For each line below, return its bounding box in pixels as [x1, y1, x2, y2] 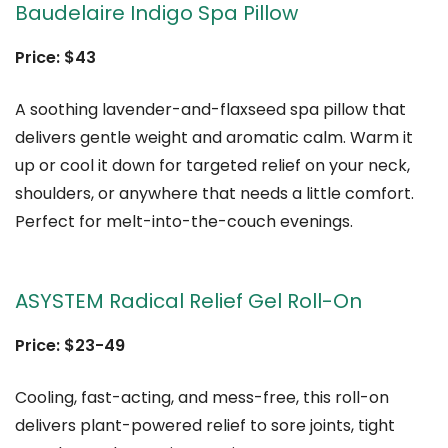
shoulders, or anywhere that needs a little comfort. [15, 181, 414, 205]
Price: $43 [15, 45, 96, 69]
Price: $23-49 [15, 333, 125, 357]
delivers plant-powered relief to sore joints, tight [15, 413, 395, 437]
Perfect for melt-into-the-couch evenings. [15, 209, 353, 233]
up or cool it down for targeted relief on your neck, [15, 153, 410, 177]
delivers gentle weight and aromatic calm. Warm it [15, 125, 413, 149]
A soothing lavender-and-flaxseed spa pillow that [15, 97, 406, 121]
